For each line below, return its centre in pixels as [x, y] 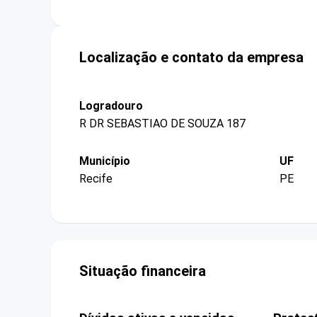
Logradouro [111, 105]
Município [105, 161]
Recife [96, 179]
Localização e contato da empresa [191, 57]
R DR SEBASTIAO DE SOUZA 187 [162, 123]
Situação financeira [143, 271]
